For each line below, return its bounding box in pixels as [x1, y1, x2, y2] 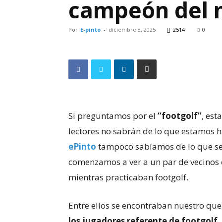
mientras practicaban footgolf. [68, 171, 188, 183]
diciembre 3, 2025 [109, 26, 156, 33]
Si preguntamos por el [68, 110, 158, 121]
